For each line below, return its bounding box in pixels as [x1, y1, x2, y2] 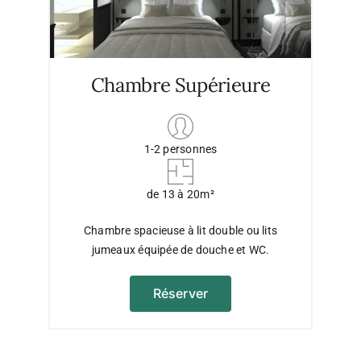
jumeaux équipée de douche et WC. [91, 243, 270, 256]
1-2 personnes [143, 142, 218, 156]
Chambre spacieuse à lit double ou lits [84, 223, 277, 237]
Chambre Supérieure [90, 72, 271, 98]
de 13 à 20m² [147, 187, 214, 201]
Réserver [152, 284, 209, 301]
